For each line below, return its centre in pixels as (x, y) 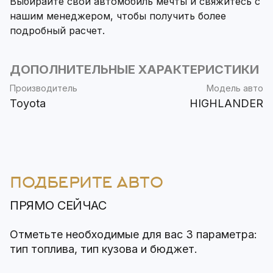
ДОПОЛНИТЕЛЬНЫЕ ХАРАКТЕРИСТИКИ (134, 70)
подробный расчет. (57, 31)
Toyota (28, 104)
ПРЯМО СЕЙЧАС (58, 206)
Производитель (44, 88)
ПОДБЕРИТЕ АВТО (87, 183)
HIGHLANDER (226, 104)
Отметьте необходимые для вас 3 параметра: (133, 235)
